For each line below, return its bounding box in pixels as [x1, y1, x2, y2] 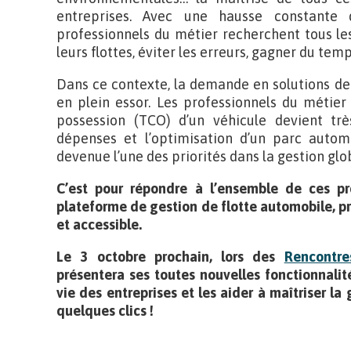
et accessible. [56, 216, 142, 233]
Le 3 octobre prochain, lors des [56, 248, 284, 265]
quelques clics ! [56, 302, 154, 319]
